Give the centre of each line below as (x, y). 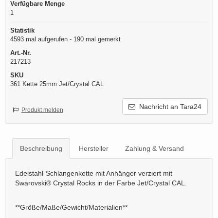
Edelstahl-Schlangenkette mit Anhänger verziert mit (94, 173)
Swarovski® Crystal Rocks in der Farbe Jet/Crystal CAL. (101, 183)
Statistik (22, 31)
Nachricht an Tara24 (168, 107)
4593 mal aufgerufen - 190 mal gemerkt (65, 39)
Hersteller (94, 149)
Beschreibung (41, 149)
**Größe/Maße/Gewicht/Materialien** (71, 208)
